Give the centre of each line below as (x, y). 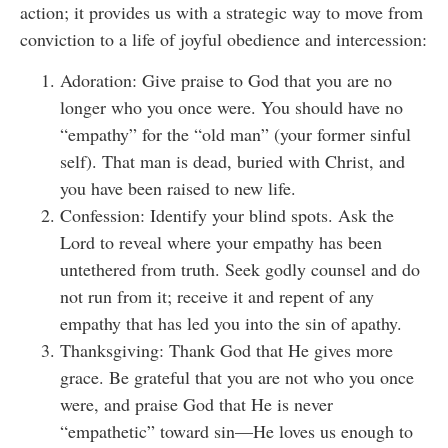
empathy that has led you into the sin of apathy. (231, 323)
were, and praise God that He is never (196, 404)
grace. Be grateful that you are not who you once (237, 377)
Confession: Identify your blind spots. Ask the (227, 215)
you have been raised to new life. (178, 188)
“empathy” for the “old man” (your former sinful (235, 134)
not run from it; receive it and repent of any (217, 296)
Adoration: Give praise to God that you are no (226, 80)
